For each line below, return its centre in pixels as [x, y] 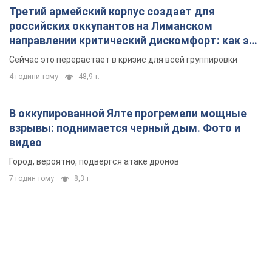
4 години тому [34, 77]
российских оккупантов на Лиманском [111, 26]
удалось [32, 55]
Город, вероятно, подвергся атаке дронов [94, 162]
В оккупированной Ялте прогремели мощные [128, 114]
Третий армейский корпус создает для [112, 12]
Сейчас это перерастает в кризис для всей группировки [123, 60]
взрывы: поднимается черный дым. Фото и [125, 128]
